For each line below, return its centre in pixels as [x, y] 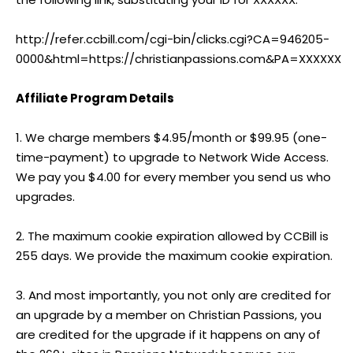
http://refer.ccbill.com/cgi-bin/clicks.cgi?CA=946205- [173, 39]
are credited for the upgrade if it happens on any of [168, 334]
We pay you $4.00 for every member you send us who [173, 177]
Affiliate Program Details [95, 98]
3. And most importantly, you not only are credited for [173, 295]
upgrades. [45, 197]
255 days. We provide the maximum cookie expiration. [174, 256]
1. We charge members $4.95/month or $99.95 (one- [171, 137]
